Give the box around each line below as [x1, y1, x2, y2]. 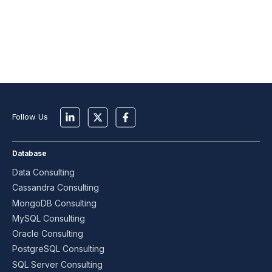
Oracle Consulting [12, 228, 83, 239]
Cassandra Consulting [12, 182, 99, 193]
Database [12, 149, 47, 158]
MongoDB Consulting [12, 197, 97, 208]
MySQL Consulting [12, 212, 85, 223]
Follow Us [12, 111, 60, 121]
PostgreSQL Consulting [12, 243, 104, 254]
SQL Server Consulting [12, 259, 103, 270]
